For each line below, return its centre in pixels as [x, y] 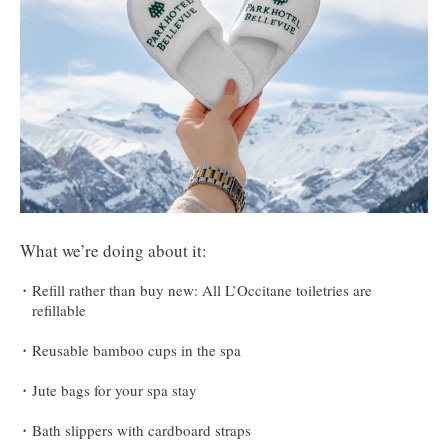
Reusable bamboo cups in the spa [136, 349]
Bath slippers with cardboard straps [144, 429]
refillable [59, 309]
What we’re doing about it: [113, 250]
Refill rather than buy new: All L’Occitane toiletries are [202, 289]
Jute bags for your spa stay [114, 389]
